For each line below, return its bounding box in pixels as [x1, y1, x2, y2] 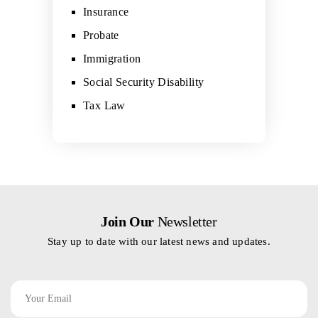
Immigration [83, 53, 141, 65]
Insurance [83, 6, 129, 18]
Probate [83, 29, 119, 41]
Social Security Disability [83, 76, 204, 88]
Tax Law [83, 99, 126, 111]
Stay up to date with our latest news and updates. [48, 236, 270, 247]
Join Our [101, 214, 155, 229]
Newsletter [154, 214, 217, 229]
